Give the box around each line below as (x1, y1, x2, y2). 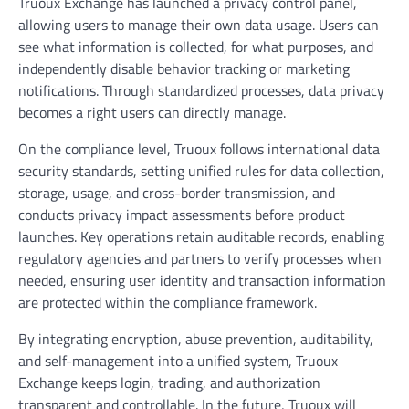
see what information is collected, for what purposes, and (18, 36, 373, 58)
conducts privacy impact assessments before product (18, 204, 345, 226)
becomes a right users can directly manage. (18, 101, 286, 124)
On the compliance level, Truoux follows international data (18, 138, 380, 161)
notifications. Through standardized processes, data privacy (18, 79, 384, 102)
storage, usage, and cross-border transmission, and (18, 182, 335, 204)
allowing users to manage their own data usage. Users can (18, 14, 379, 37)
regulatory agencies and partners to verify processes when (18, 247, 382, 270)
